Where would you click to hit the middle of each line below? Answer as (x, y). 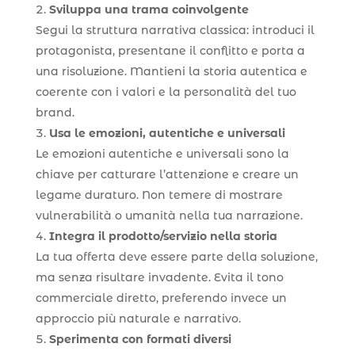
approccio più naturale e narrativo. (138, 318)
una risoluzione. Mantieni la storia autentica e (171, 71)
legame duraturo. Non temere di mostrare (159, 195)
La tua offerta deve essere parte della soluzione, (176, 256)
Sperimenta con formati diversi (140, 339)
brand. (55, 112)
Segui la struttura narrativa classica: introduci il (175, 30)
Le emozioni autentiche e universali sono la (162, 153)
